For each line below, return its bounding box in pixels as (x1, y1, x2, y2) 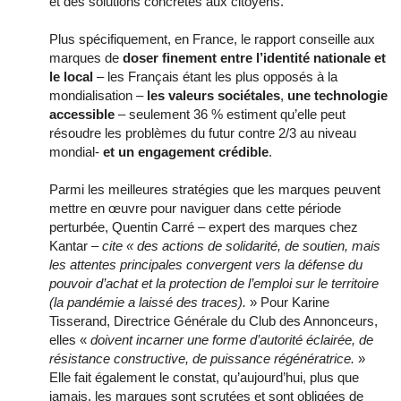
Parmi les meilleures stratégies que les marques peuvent (49, 182, 380, 198)
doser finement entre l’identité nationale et (123, 50, 386, 66)
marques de (49, 50, 123, 66)
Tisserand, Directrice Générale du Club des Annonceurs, (49, 313, 378, 329)
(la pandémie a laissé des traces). (49, 294, 246, 311)
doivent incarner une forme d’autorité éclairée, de (90, 332, 373, 348)
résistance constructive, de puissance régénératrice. (49, 351, 354, 367)
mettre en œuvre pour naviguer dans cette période (49, 200, 341, 217)
